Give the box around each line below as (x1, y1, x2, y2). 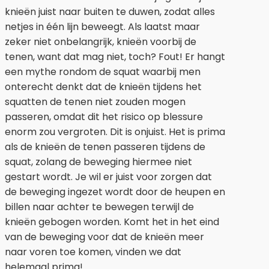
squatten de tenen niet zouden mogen (5, 95, 186, 109)
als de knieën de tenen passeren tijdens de (5, 140, 205, 154)
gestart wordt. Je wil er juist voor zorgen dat (5, 170, 212, 184)
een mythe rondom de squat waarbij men (5, 65, 201, 79)
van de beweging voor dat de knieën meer (5, 230, 204, 244)
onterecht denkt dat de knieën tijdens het (5, 80, 202, 94)
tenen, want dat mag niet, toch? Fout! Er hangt (5, 50, 225, 64)
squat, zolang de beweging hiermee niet (5, 155, 192, 169)
